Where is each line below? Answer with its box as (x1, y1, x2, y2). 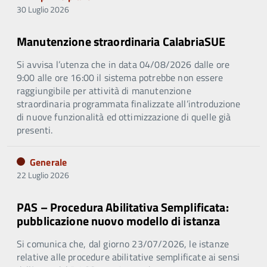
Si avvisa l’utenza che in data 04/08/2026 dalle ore (17, 57, 230, 72)
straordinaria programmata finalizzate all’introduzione (17, 97, 241, 111)
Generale (30, 155, 67, 170)
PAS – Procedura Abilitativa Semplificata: (17, 198, 229, 217)
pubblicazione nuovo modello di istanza (17, 212, 221, 231)
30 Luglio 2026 (17, 3, 69, 16)
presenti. (17, 123, 53, 138)
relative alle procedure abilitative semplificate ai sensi (17, 250, 240, 265)
